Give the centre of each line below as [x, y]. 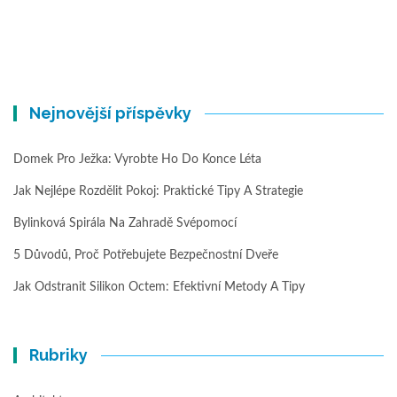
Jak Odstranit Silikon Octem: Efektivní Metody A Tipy [159, 288]
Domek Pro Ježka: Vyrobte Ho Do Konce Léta [137, 160]
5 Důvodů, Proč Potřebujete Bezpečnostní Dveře [146, 256]
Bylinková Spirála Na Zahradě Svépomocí [125, 224]
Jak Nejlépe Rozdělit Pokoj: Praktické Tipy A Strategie [158, 192]
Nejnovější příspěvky [111, 113]
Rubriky [59, 355]
